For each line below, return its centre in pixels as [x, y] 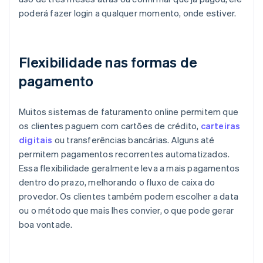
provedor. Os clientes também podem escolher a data [129, 196]
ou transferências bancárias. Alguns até [134, 140]
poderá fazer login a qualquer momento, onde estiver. [128, 13]
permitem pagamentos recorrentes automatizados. [124, 154]
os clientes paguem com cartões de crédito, [110, 126]
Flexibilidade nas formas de [108, 62]
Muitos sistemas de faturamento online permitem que [129, 112]
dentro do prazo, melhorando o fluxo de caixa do [117, 182]
